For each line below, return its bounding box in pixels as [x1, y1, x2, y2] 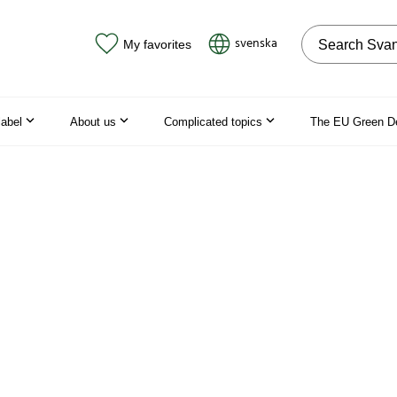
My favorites [122, 36, 191, 51]
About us [70, 114, 116, 128]
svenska [235, 34, 277, 54]
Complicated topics [164, 114, 262, 128]
